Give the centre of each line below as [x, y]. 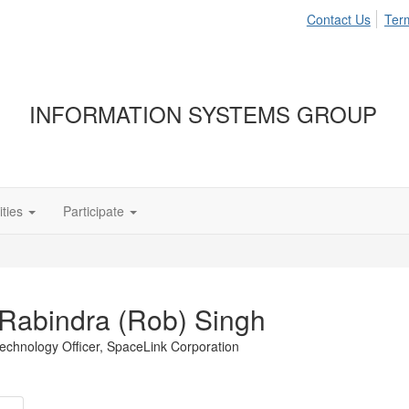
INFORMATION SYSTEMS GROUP [203, 113]
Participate [94, 211]
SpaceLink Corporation [173, 346]
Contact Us [338, 19]
